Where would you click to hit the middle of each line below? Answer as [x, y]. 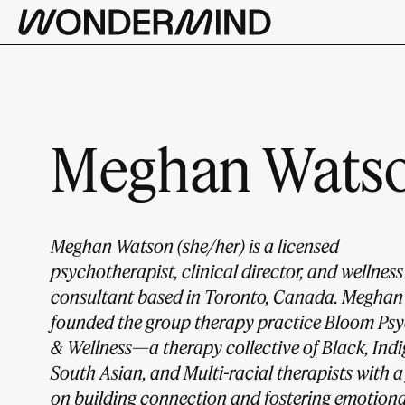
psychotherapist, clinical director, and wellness [227, 271]
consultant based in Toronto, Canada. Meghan [227, 296]
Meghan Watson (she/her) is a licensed [195, 245]
